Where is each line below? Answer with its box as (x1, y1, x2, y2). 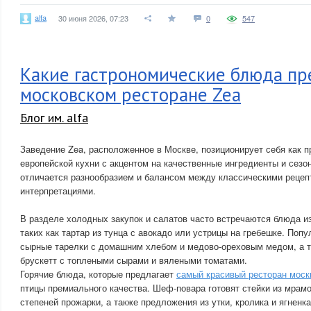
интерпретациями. (20, 184, 96, 197)
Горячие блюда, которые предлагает (20, 267, 176, 280)
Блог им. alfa (20, 110, 88, 126)
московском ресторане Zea (20, 83, 241, 106)
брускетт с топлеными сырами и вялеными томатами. (20, 253, 247, 267)
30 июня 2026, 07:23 (58, 12, 128, 24)
